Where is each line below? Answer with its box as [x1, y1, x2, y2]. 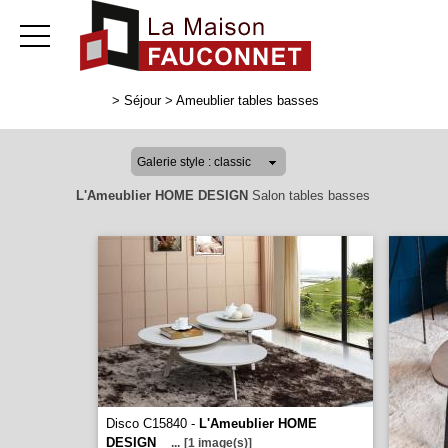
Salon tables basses [248, 188, 370, 203]
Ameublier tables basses [176, 93, 319, 108]
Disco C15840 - [106, 416, 199, 431]
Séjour [124, 93, 161, 108]
